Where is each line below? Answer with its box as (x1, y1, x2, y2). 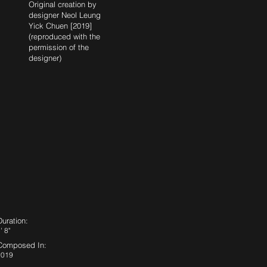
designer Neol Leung (29, 10, 101, 20)
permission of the (29, 42, 89, 52)
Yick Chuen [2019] (29, 21, 92, 30)
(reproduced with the (29, 32, 100, 41)
